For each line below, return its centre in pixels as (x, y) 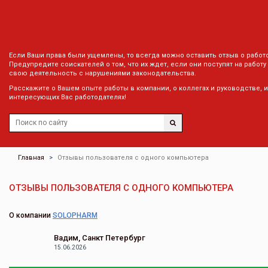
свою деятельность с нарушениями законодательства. (103, 73)
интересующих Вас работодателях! (68, 97)
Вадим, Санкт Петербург (100, 238)
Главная (31, 158)
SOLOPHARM (75, 215)
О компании (31, 215)
